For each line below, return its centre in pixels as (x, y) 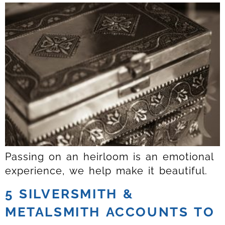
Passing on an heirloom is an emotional (109, 156)
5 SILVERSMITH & (70, 194)
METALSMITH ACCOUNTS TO (110, 212)
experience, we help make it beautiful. (106, 171)
